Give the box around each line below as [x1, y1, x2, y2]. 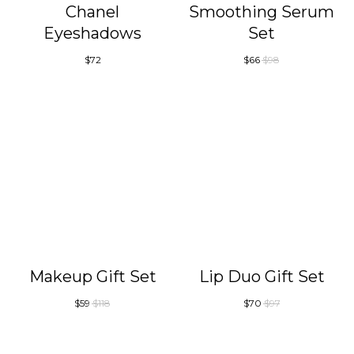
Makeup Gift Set [28, 266, 156, 286]
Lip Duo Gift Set [198, 266, 325, 286]
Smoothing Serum [189, 2, 334, 22]
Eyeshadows [43, 24, 141, 43]
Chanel [66, 2, 119, 22]
